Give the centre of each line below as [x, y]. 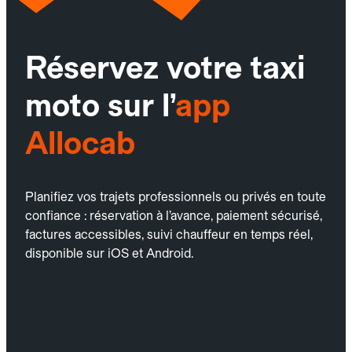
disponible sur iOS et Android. [109, 253]
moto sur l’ [100, 105]
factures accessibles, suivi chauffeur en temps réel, [169, 234]
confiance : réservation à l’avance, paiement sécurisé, [174, 215]
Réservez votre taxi [165, 67]
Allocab [80, 143]
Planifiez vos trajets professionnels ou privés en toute [176, 196]
